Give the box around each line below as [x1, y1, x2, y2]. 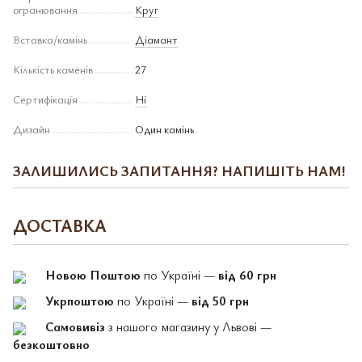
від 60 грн [218, 266, 276, 284]
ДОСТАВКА [13, 213, 107, 237]
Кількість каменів [13, 61, 93, 77]
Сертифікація [13, 91, 78, 107]
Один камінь [135, 121, 194, 137]
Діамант [135, 32, 178, 47]
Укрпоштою [45, 292, 114, 309]
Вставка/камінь [13, 32, 87, 47]
